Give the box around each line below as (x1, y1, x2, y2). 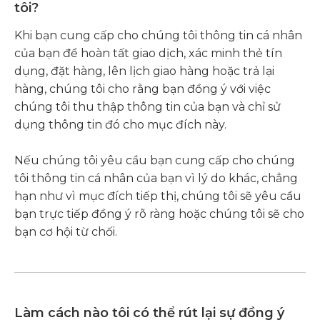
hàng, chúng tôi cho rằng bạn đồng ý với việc (14, 82, 271, 96)
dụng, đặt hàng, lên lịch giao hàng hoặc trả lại (14, 64, 274, 78)
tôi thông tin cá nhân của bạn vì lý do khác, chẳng (14, 171, 298, 185)
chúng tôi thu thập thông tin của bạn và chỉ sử (14, 100, 281, 114)
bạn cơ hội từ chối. (14, 225, 117, 239)
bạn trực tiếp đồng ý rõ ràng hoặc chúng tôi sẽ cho (14, 207, 304, 221)
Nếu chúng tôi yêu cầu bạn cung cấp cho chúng (14, 154, 295, 167)
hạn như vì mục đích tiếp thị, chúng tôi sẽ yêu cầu (14, 189, 301, 203)
